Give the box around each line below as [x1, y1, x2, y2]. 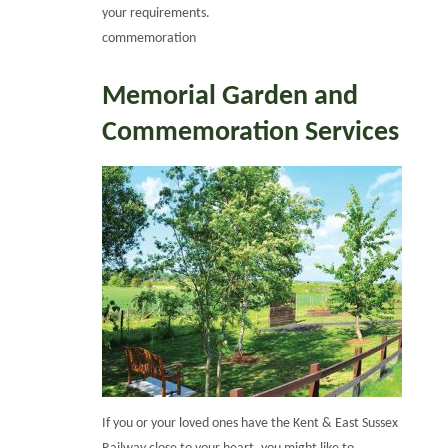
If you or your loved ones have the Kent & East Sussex [102, 415, 399, 431]
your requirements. [102, 5, 211, 21]
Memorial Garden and [102, 83, 359, 112]
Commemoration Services [102, 119, 400, 148]
